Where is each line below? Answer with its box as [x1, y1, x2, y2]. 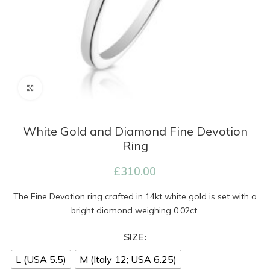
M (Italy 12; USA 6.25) [80, 253, 177, 266]
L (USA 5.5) [16, 253, 66, 266]
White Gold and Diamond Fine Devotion [22, 124, 248, 139]
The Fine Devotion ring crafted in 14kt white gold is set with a [13, 191, 257, 202]
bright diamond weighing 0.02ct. [71, 205, 199, 216]
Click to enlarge [42, 83, 100, 93]
